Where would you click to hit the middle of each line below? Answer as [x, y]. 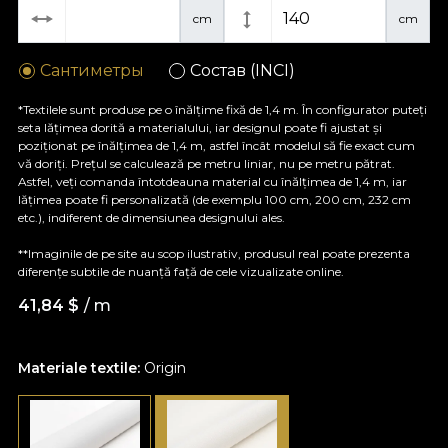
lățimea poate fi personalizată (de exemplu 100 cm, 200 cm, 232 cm [214, 199]
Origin [165, 367]
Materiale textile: [81, 367]
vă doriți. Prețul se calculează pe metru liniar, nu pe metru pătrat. [206, 163]
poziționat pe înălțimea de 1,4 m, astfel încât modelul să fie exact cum [216, 145]
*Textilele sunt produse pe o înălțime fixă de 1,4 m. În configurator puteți [222, 109]
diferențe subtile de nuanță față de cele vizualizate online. [181, 271]
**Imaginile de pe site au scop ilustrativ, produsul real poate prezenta [214, 253]
